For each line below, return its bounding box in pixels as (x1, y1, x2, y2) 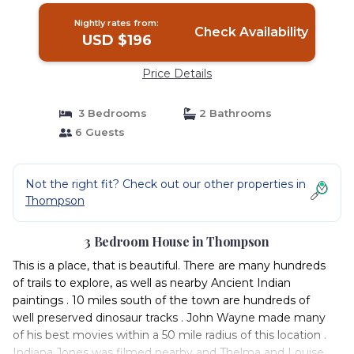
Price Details (142, 66, 212, 81)
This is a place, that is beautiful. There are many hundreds (13, 258, 326, 273)
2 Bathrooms (196, 107, 272, 119)
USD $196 (81, 32, 152, 49)
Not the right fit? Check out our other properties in (25, 177, 306, 191)
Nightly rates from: (74, 17, 160, 28)
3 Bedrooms (71, 107, 147, 119)
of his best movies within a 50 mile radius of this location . (13, 328, 326, 342)
